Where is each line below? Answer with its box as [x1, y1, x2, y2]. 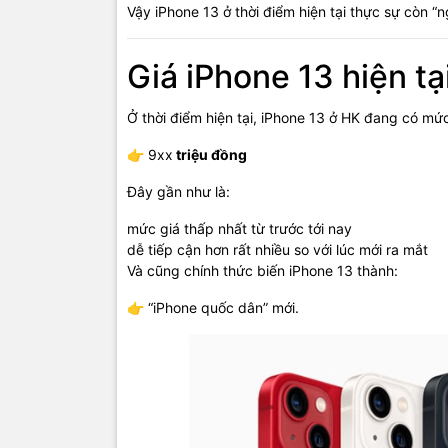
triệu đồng [173, 146, 247, 164]
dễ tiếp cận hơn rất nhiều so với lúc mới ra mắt [127, 241, 428, 259]
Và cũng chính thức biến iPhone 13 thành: [127, 262, 398, 280]
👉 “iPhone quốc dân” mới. [127, 299, 299, 317]
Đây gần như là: [127, 183, 230, 201]
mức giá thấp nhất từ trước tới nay [127, 220, 352, 238]
